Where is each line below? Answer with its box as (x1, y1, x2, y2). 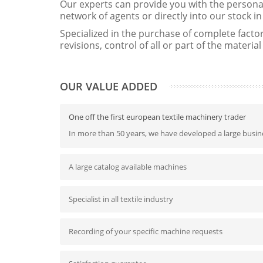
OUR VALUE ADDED (60, 79, 157, 93)
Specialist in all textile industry (69, 194, 173, 204)
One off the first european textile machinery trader (69, 112, 246, 122)
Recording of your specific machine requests (69, 226, 222, 237)
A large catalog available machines (69, 161, 187, 172)
